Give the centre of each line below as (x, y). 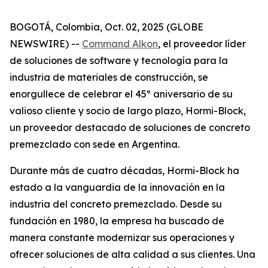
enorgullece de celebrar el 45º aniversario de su (121, 94)
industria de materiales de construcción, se (109, 77)
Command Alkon (120, 44)
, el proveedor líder (202, 44)
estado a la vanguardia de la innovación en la (117, 187)
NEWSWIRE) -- (46, 44)
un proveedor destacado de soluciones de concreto (130, 127)
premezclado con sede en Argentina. (95, 144)
